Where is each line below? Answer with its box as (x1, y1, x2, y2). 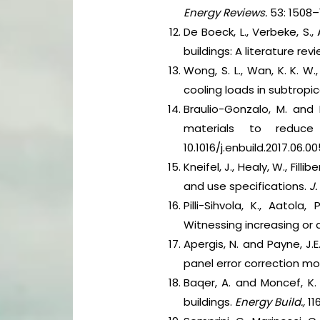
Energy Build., (235, 294, 306, 310)
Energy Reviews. (184, 5, 268, 21)
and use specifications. (184, 179, 310, 194)
